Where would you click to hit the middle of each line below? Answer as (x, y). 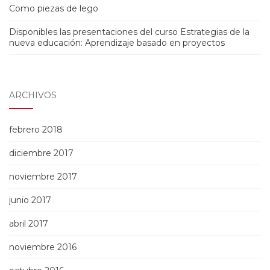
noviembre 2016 (43, 247)
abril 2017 (29, 224)
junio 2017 (30, 200)
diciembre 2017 (41, 153)
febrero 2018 (36, 130)
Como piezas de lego (54, 9)
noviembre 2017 (43, 177)
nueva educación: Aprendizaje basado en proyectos (117, 43)
